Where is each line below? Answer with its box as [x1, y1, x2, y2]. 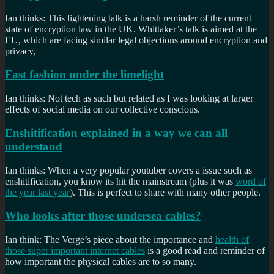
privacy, [5, 45, 35, 56]
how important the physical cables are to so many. [5, 256, 196, 267]
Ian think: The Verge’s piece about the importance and [5, 234, 215, 245]
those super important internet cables [5, 245, 145, 256]
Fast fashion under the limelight [5, 68, 164, 81]
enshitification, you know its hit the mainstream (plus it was [5, 176, 235, 187]
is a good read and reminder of [145, 245, 265, 256]
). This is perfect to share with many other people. [70, 187, 261, 198]
